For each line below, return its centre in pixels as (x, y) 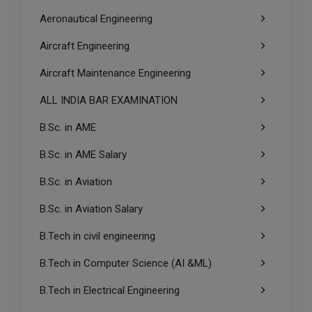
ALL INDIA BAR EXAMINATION (108, 101)
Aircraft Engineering (84, 46)
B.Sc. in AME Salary (83, 155)
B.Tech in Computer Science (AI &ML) (125, 264)
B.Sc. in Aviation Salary (91, 209)
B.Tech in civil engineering (97, 236)
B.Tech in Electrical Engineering (109, 291)
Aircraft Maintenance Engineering (115, 73)
